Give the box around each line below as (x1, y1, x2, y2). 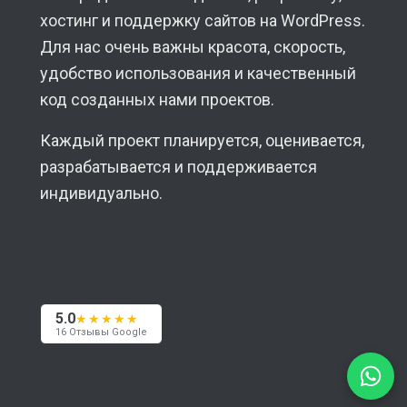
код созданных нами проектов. (39, 90, 274, 110)
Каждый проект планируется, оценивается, (39, 130, 364, 150)
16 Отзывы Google (55, 325, 147, 338)
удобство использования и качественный (39, 64, 356, 84)
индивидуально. (39, 183, 163, 203)
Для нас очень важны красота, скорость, (39, 37, 345, 57)
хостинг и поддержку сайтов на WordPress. (39, 11, 365, 31)
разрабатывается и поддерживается (39, 156, 317, 176)
